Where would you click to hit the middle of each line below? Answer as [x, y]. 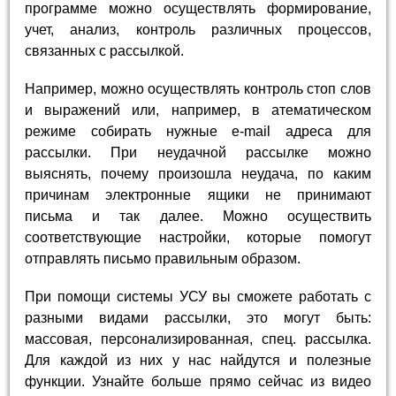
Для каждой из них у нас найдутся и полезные [198, 361]
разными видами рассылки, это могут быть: [198, 318]
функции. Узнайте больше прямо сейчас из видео [198, 382]
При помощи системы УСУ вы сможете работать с [198, 297]
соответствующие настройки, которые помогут [198, 237]
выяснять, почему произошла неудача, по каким [198, 173]
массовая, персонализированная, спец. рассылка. [198, 339]
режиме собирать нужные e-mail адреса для [198, 131]
